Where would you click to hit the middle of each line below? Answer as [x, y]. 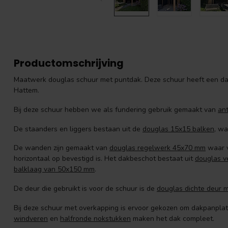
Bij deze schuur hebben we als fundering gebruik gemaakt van [116, 109]
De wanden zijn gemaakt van [62, 148]
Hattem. [26, 90]
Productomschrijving [69, 63]
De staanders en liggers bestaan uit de [78, 129]
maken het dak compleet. [174, 218]
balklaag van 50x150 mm [54, 169]
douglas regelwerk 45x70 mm [158, 148]
